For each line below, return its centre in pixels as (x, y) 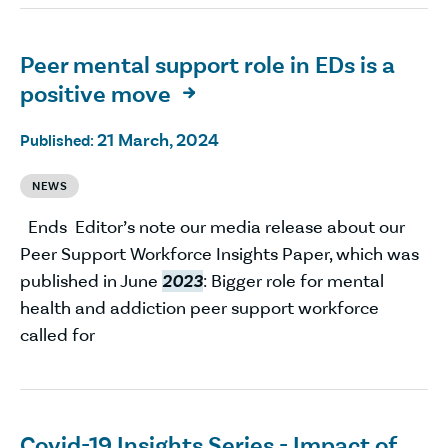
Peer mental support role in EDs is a (207, 64)
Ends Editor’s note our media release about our (212, 226)
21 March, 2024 (158, 139)
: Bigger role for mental (293, 280)
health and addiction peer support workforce (199, 307)
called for (59, 334)
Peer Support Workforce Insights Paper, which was (219, 253)
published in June (91, 280)
